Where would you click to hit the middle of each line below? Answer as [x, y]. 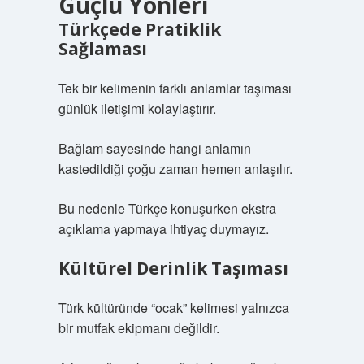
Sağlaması [102, 49]
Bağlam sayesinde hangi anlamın [154, 148]
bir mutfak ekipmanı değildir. [139, 328]
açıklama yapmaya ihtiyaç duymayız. [163, 229]
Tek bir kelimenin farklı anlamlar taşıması [175, 88]
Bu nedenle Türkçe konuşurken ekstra [167, 208]
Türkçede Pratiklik [139, 29]
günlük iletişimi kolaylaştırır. [137, 108]
